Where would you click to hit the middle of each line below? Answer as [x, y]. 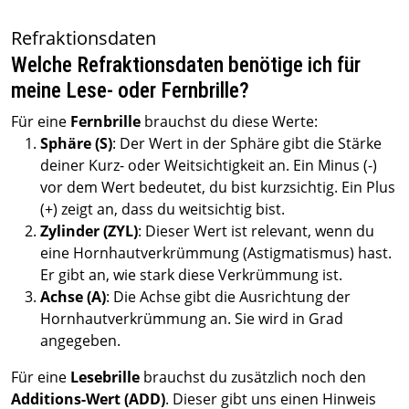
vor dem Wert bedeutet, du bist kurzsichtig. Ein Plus [218, 187]
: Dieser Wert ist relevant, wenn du [256, 231]
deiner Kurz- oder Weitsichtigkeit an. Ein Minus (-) [209, 165]
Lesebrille [105, 377]
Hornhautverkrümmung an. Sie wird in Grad [192, 319]
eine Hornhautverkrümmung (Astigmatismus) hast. [216, 253]
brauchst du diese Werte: [229, 121]
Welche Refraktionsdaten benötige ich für [186, 65]
